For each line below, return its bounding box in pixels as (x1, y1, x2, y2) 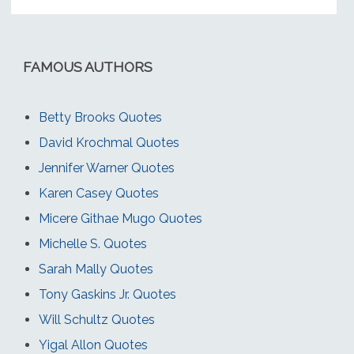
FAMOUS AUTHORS (22, 58, 153, 76)
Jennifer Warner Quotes (38, 160, 175, 176)
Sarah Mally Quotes (38, 262, 153, 277)
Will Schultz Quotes (38, 312, 155, 328)
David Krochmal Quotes (38, 135, 179, 151)
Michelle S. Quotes (38, 236, 147, 252)
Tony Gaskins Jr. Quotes (38, 287, 176, 303)
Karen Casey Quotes (38, 186, 159, 201)
